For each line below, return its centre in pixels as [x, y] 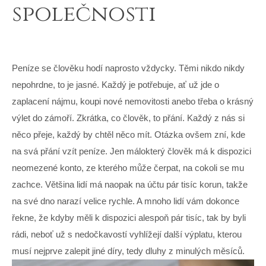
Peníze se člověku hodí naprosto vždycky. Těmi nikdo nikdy [128, 68]
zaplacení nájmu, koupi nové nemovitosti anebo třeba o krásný [133, 101]
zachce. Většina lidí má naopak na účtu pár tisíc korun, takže [130, 184]
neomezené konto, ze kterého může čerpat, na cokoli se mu [128, 167]
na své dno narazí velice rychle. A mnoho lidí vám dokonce [126, 201]
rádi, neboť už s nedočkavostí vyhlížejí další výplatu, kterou [127, 234]
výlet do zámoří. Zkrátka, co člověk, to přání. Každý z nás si [128, 118]
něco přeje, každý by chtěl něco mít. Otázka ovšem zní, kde [129, 134]
